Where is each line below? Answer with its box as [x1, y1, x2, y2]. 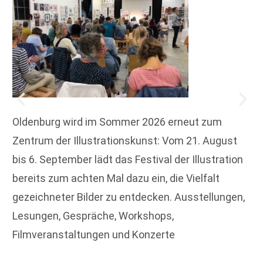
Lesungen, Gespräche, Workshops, [12, 210, 174, 222]
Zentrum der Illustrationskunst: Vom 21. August [12, 134, 237, 147]
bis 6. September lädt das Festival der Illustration [12, 153, 243, 166]
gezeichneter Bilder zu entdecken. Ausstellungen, [12, 191, 245, 204]
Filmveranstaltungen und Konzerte [12, 228, 175, 241]
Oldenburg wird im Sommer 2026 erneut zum [12, 116, 222, 129]
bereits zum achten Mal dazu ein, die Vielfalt [12, 172, 220, 185]
